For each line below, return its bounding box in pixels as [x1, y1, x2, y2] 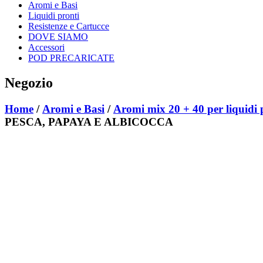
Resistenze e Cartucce [28, 21, 109, 31]
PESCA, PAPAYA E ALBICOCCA [5, 115, 173, 128]
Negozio [5, 75, 53, 90]
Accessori [28, 42, 65, 52]
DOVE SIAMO [28, 31, 88, 42]
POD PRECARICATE [28, 52, 114, 63]
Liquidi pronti [28, 10, 79, 21]
